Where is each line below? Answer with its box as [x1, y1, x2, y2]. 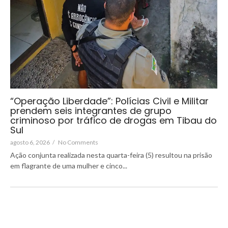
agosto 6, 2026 [10, 138, 50, 147]
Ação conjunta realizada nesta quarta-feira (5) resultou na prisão [10, 151, 212, 160]
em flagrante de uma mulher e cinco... [10, 161, 127, 170]
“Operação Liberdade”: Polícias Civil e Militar [10, 95, 209, 108]
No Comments [58, 138, 98, 147]
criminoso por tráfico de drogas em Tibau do [10, 114, 217, 127]
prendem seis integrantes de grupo [10, 104, 172, 118]
